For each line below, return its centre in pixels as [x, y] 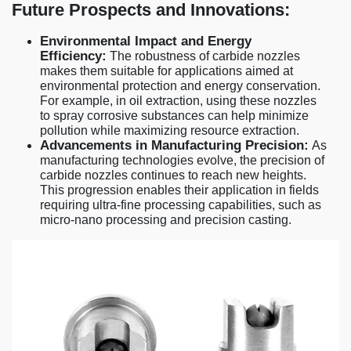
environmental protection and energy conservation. [180, 85]
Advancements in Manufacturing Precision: [174, 145]
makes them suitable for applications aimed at [166, 71]
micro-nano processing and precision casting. [166, 219]
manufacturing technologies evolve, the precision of [182, 160]
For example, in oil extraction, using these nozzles [178, 100]
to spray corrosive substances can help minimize [174, 115]
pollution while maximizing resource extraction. [170, 130]
